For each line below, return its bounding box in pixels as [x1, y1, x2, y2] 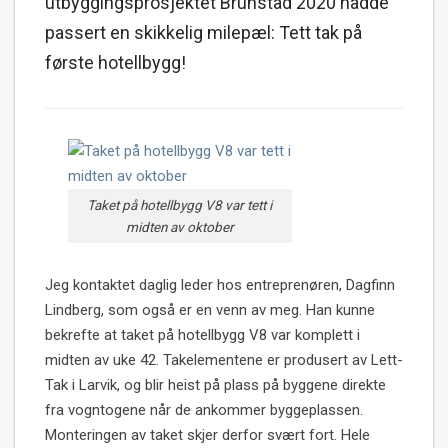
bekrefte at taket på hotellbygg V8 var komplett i [45, 326, 360, 345]
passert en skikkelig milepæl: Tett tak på [45, 21, 362, 43]
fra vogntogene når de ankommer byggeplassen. [45, 401, 363, 420]
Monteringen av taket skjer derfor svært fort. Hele [45, 426, 370, 445]
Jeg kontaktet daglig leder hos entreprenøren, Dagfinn [45, 276, 395, 295]
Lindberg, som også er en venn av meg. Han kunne [45, 301, 375, 320]
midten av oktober [125, 218, 234, 235]
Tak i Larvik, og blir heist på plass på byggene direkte [45, 376, 386, 395]
